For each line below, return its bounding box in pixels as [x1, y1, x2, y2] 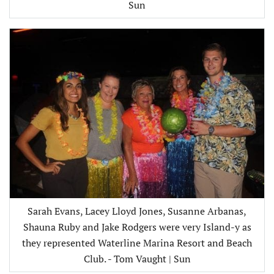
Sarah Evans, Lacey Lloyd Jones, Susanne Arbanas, [28, 204, 246, 218]
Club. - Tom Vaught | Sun [83, 252, 191, 266]
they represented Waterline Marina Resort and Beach [22, 236, 252, 250]
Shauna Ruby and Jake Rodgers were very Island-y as [23, 220, 251, 234]
